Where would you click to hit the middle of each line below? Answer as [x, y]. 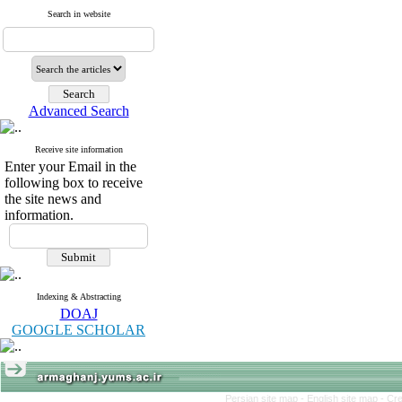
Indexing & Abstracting [79, 297]
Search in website [79, 14]
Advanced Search [79, 111]
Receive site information [79, 149]
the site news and [53, 199]
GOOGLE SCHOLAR [79, 330]
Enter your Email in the [70, 166]
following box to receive [74, 183]
